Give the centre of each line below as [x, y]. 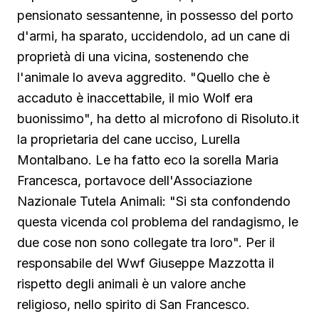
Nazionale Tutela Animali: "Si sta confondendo [154, 201]
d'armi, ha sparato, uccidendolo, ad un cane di [153, 36]
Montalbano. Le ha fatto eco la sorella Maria [148, 160]
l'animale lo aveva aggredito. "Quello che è [143, 77]
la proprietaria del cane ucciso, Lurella [129, 139]
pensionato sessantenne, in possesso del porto [155, 15]
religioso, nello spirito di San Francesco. [134, 304]
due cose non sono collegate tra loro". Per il [146, 242]
